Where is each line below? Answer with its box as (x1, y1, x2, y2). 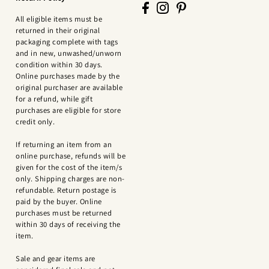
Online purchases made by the (16, 70, 120, 81)
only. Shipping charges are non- (16, 173, 125, 184)
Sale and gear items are (16, 253, 95, 264)
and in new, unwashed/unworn (16, 47, 122, 58)
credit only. (16, 116, 55, 127)
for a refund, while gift (16, 93, 93, 104)
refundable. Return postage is (16, 184, 116, 195)
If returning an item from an (16, 139, 112, 150)
